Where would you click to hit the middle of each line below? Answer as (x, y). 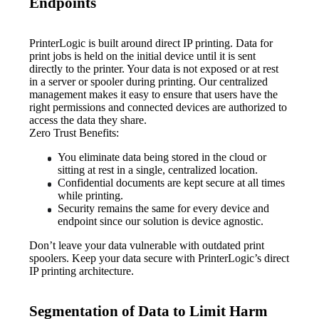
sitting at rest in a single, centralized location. (158, 169)
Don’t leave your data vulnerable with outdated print (147, 245)
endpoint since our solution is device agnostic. (161, 221)
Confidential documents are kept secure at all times (172, 182)
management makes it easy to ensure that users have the (154, 94)
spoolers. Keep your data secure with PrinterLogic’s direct (159, 258)
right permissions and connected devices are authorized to (158, 107)
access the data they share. (88, 120)
